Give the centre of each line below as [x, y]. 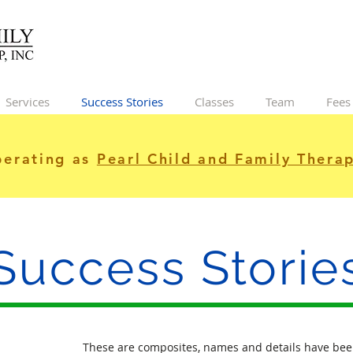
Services [28, 102]
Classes [214, 102]
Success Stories [122, 102]
